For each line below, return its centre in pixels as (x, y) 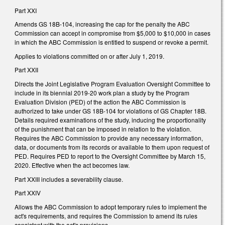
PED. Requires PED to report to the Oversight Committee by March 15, (110, 156)
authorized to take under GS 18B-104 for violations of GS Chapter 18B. (110, 111)
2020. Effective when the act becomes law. (72, 165)
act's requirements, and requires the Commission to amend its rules (106, 215)
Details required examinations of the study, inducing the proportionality (110, 120)
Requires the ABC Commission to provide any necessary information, (109, 138)
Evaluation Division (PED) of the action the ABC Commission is (100, 102)
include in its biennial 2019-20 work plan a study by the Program (102, 93)
